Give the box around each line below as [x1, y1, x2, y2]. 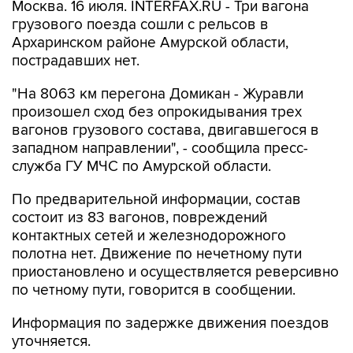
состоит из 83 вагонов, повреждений [12, 209, 267, 227]
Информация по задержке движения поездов [12, 314, 329, 333]
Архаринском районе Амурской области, [12, 34, 288, 52]
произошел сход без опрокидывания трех [12, 103, 302, 121]
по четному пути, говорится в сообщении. [12, 281, 295, 299]
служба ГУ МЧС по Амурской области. [12, 158, 271, 176]
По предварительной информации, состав [12, 191, 301, 209]
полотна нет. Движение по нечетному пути [12, 245, 302, 263]
